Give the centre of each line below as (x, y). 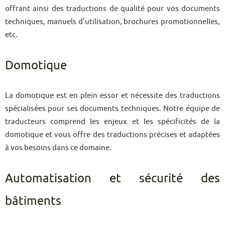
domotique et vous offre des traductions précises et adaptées (113, 134)
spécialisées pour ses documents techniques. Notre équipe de (113, 108)
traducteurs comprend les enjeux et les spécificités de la (113, 121)
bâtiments (33, 201)
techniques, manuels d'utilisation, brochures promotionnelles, (113, 21)
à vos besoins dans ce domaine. (58, 147)
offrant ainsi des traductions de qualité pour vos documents (113, 8)
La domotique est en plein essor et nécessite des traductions (113, 95)
